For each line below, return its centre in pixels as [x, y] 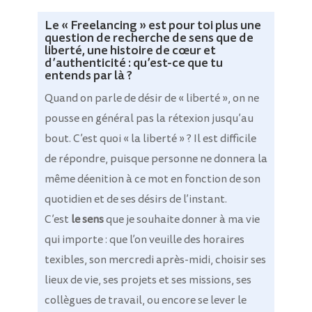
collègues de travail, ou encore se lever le [145, 301]
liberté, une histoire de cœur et [130, 50]
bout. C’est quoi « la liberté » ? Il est [132, 139]
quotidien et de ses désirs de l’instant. [135, 200]
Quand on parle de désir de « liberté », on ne [151, 99]
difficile [238, 139]
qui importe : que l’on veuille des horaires [144, 240]
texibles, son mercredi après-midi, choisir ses [155, 260]
